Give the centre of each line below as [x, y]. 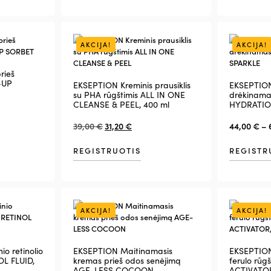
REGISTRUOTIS [107, 150]
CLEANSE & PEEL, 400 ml [122, 104]
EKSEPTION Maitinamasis [123, 251]
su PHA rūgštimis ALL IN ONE [129, 94]
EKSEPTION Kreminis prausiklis [132, 85]
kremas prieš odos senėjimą [127, 261]
